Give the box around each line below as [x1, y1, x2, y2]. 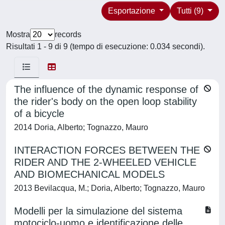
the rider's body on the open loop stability [14, 96, 197, 107]
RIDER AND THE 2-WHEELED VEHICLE [14, 157, 196, 168]
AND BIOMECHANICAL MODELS [14, 169, 165, 180]
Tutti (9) [177, 7, 206, 15]
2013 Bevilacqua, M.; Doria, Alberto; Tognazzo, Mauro [14, 184, 205, 192]
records [55, 30, 81, 39]
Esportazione [107, 7, 157, 15]
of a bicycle [14, 108, 64, 119]
